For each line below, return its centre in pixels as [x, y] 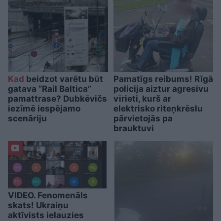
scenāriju [27, 119]
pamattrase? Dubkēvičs [57, 99]
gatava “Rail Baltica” [50, 89]
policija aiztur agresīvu [161, 89]
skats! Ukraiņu [38, 205]
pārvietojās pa [143, 119]
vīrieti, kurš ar [142, 99]
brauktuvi [133, 129]
